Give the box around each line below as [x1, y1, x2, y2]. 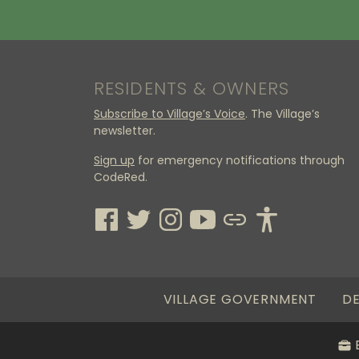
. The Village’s [245, 106, 320, 123]
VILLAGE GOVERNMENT [163, 290, 317, 309]
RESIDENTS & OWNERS [94, 76, 289, 102]
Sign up [94, 152, 135, 169]
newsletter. [94, 123, 155, 139]
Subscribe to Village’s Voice [94, 106, 245, 123]
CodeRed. [94, 169, 147, 186]
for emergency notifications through [135, 152, 345, 169]
